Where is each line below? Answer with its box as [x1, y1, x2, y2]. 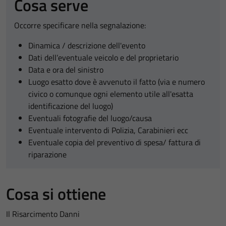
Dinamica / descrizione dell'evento [28, 39, 145, 51]
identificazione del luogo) [28, 100, 113, 112]
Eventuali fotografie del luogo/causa [28, 112, 152, 124]
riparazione [28, 148, 67, 160]
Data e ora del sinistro [28, 64, 103, 76]
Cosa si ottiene [6, 182, 106, 206]
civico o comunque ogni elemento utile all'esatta [28, 88, 193, 100]
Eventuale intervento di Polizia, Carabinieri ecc [28, 124, 188, 136]
